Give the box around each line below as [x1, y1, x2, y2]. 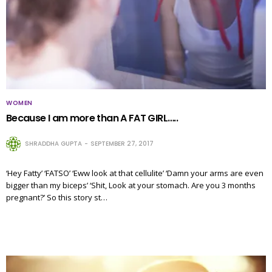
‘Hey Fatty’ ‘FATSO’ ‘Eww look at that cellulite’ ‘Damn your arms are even [6, 167, 263, 178]
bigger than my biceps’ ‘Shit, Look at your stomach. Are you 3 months [6, 179, 256, 191]
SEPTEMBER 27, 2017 [90, 138, 154, 148]
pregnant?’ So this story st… [6, 191, 107, 203]
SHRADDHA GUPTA [25, 138, 82, 148]
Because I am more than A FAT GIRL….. [6, 110, 178, 125]
